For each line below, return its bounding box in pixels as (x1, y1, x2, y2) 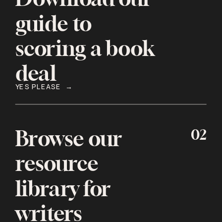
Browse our (15, 129, 122, 151)
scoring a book (15, 39, 155, 60)
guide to (15, 14, 92, 36)
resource (15, 155, 99, 176)
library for (15, 179, 111, 201)
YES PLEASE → (15, 82, 73, 92)
